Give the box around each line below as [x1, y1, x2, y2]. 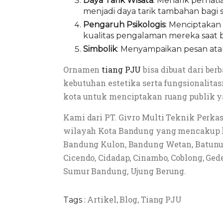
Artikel [87, 194, 116, 205]
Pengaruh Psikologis [83, 20, 165, 30]
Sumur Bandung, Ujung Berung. [63, 166, 187, 177]
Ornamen [63, 64, 102, 75]
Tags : [63, 195, 86, 205]
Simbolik [83, 44, 117, 54]
